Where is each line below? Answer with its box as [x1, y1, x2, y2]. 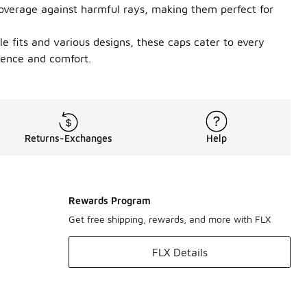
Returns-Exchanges [25, 132, 112, 144]
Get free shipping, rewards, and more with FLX [69, 213, 271, 225]
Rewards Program [69, 195, 151, 206]
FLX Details [151, 246, 208, 258]
